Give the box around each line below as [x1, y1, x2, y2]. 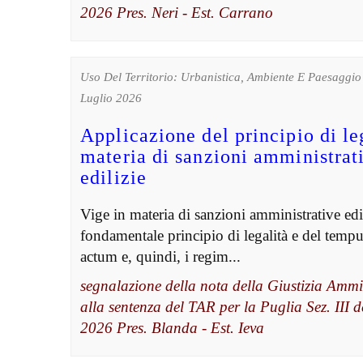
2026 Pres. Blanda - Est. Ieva [80, 319, 265, 337]
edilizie [80, 167, 147, 189]
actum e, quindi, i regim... [80, 248, 241, 266]
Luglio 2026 [80, 92, 143, 105]
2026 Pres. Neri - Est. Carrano [80, 3, 274, 21]
